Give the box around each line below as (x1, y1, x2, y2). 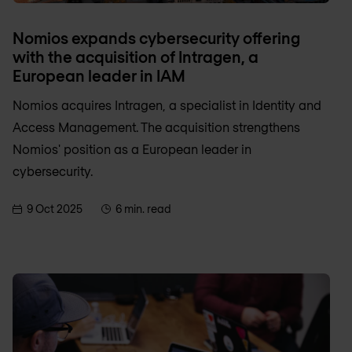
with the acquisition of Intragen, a (13, 46, 258, 66)
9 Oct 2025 (27, 201, 82, 215)
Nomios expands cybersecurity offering (13, 27, 300, 47)
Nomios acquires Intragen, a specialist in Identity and (13, 97, 321, 112)
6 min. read (115, 201, 171, 215)
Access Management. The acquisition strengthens (13, 119, 300, 134)
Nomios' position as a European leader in (13, 141, 251, 156)
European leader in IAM (13, 65, 185, 85)
